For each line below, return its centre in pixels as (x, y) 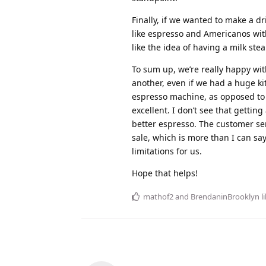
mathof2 (158, 196)
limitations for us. (167, 151)
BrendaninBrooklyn (225, 196)
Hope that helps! (165, 173)
